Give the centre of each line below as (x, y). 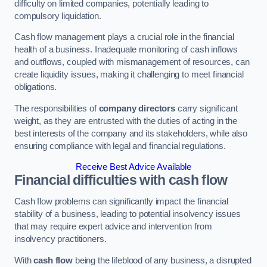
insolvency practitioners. (60, 239)
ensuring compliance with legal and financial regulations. (120, 146)
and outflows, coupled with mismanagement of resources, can (132, 62)
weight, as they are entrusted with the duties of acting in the (126, 121)
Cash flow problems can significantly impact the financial (121, 201)
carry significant (207, 108)
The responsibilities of (57, 108)
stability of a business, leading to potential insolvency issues (128, 214)
